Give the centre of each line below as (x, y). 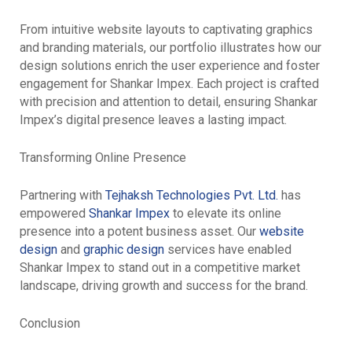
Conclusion (50, 323)
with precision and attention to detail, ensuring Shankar (169, 102)
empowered (54, 213)
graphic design (124, 249)
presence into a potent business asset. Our (139, 231)
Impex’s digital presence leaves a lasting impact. (153, 120)
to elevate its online (225, 213)
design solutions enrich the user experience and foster (170, 66)
